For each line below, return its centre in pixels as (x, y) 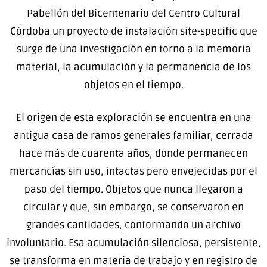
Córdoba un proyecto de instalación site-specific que (133, 31)
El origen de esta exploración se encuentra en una (133, 118)
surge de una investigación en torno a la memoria (133, 49)
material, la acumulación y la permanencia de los (133, 67)
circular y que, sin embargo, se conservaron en (133, 207)
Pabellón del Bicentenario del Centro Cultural (133, 13)
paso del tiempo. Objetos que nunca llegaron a (133, 190)
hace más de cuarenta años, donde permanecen (133, 154)
